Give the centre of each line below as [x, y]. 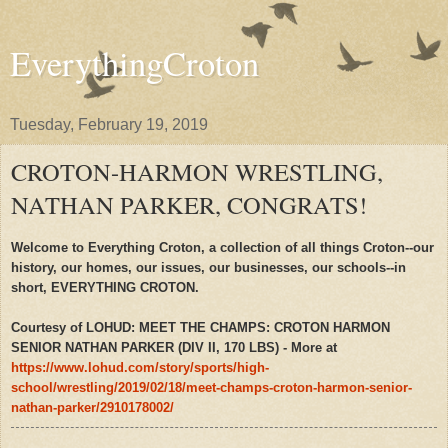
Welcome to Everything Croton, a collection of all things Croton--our [222, 247]
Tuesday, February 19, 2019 [109, 124]
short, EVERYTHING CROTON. [105, 287]
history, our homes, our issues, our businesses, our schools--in [208, 267]
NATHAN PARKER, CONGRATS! [189, 204]
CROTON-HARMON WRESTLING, [197, 171]
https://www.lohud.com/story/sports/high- [140, 367]
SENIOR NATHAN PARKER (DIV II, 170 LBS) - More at [174, 347]
